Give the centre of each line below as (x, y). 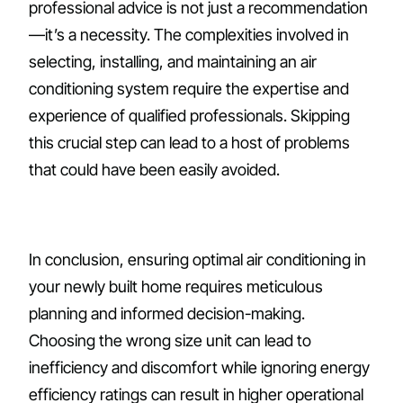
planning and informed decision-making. (167, 314)
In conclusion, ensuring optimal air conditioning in (197, 260)
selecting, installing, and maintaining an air (173, 62)
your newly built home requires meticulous (176, 287)
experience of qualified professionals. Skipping (189, 116)
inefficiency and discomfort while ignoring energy (199, 368)
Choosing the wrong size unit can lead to (170, 341)
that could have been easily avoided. (154, 170)
